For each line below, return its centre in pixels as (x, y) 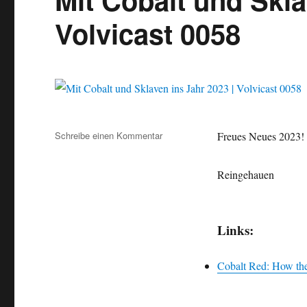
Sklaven (179, 193)
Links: (235, 230)
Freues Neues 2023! (260, 136)
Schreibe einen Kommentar (109, 136)
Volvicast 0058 (148, 34)
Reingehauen (245, 175)
